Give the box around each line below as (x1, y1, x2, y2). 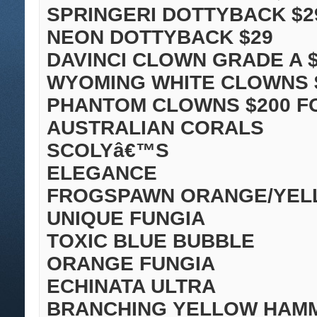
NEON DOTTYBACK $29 (47, 26, 273, 49)
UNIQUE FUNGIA (47, 207, 205, 230)
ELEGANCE (47, 162, 157, 185)
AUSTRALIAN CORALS (47, 117, 264, 139)
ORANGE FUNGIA (47, 253, 215, 275)
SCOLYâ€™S (47, 139, 169, 162)
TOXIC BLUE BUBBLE (47, 230, 255, 253)
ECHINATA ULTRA (47, 275, 216, 298)
